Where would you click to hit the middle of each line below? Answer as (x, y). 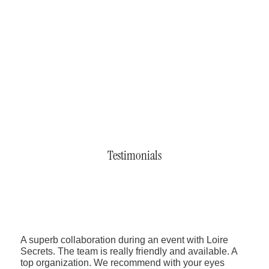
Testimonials (134, 156)
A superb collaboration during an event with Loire (124, 240)
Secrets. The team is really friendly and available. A (129, 252)
